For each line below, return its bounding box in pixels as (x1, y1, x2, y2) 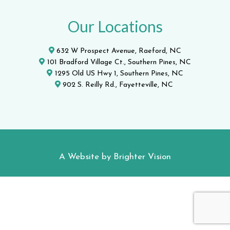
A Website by (59, 152, 113, 162)
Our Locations (67, 17, 163, 36)
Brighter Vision (113, 152, 171, 162)
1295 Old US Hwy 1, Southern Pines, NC (54, 70, 183, 78)
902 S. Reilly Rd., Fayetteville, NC (63, 81, 176, 89)
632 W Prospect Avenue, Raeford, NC (56, 47, 182, 55)
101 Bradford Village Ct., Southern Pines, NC (47, 59, 191, 67)
